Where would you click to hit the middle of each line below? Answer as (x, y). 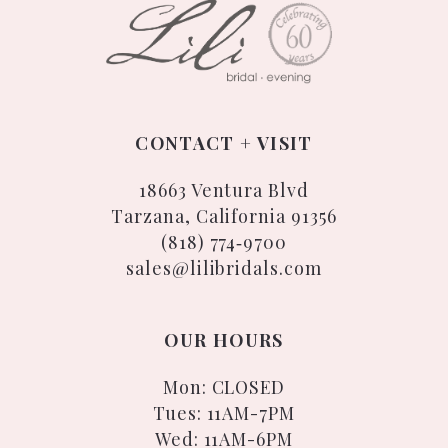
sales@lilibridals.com (224, 267)
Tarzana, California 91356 (224, 215)
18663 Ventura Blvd (224, 189)
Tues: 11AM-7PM (224, 412)
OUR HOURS (224, 339)
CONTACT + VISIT (224, 142)
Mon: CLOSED (224, 386)
